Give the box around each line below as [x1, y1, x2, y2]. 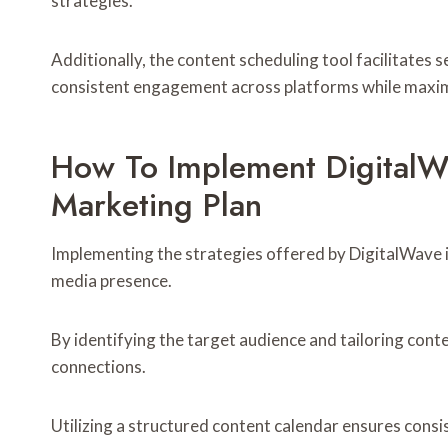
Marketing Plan [51, 182, 262, 229]
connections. [51, 356, 146, 378]
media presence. [51, 270, 172, 292]
